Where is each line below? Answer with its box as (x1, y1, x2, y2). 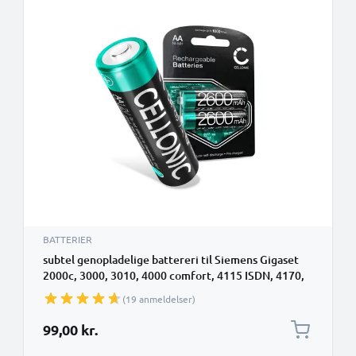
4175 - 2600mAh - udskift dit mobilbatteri (43, 284, 253, 299)
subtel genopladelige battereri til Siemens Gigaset (43, 252, 299, 267)
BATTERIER (43, 233, 92, 246)
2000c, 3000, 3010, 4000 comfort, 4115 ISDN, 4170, (43, 268, 304, 283)
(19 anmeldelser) (122, 292, 195, 305)
